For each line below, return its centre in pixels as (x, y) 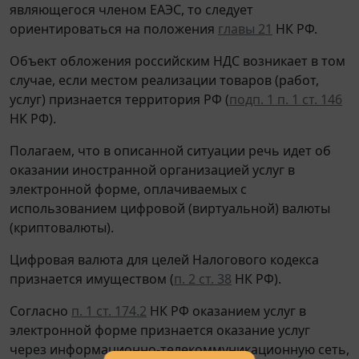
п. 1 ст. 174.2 (109, 311)
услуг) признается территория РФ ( (119, 99)
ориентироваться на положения (114, 28)
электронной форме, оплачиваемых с (128, 189)
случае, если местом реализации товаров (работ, (164, 80)
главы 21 (245, 28)
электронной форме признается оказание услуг (160, 330)
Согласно (40, 311)
